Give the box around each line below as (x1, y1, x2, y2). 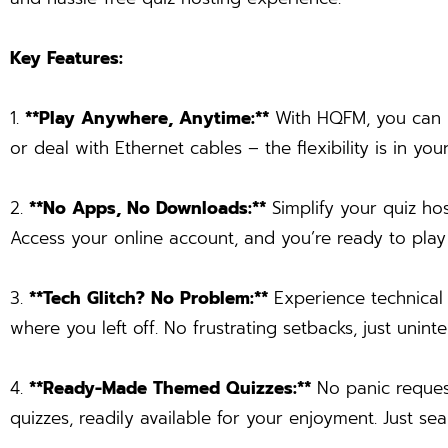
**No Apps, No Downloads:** (29, 195, 266, 222)
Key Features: (10, 45, 123, 72)
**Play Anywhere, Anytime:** (25, 105, 269, 132)
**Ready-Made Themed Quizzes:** (29, 375, 311, 402)
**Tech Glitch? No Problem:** (29, 285, 268, 312)
